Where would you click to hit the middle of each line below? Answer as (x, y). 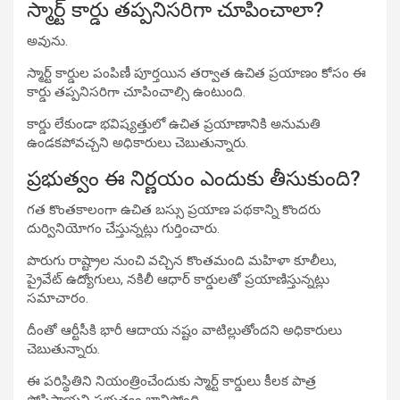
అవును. (47, 41)
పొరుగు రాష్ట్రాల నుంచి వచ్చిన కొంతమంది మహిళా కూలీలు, (182, 260)
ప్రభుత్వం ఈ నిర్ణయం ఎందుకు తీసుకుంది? (194, 179)
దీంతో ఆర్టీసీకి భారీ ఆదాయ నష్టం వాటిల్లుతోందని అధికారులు (184, 330)
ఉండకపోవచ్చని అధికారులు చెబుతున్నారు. (137, 142)
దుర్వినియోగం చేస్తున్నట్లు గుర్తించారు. (123, 228)
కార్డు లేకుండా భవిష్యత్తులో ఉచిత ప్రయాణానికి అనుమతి (174, 124)
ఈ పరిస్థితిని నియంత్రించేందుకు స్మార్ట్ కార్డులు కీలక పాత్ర (171, 381)
